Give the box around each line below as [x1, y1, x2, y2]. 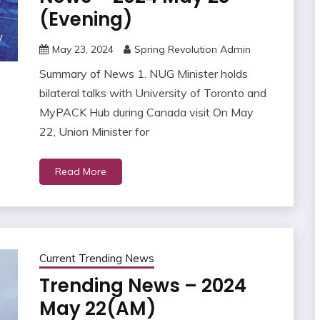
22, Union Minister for [39, 124, 149, 139]
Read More [54, 165, 106, 179]
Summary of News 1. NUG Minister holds [39, 66, 248, 81]
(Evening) [39, 6, 133, 33]
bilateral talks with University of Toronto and [39, 86, 266, 101]
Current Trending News [39, 251, 154, 266]
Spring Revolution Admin [134, 43, 251, 56]
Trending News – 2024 [39, 273, 246, 299]
